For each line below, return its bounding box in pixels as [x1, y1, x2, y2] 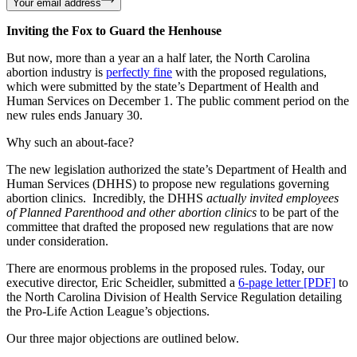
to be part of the [257, 205, 339, 219]
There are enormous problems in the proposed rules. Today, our [6, 261, 324, 275]
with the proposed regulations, [172, 65, 327, 79]
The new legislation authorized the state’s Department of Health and [6, 162, 347, 176]
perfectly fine [106, 65, 172, 79]
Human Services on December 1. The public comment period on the [6, 93, 349, 108]
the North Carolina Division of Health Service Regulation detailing [6, 289, 342, 304]
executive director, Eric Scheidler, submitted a [6, 275, 238, 289]
